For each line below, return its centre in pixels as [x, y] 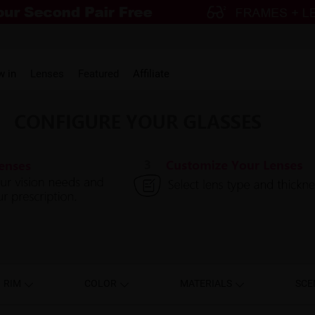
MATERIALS [207, 283]
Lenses [47, 73]
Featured [99, 73]
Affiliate [152, 73]
